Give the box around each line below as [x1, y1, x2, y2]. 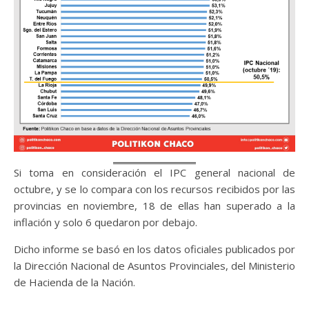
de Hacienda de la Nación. [14, 275, 135, 289]
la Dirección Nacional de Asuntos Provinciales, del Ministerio [14, 259, 295, 272]
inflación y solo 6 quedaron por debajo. [14, 215, 197, 229]
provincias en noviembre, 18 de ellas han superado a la [14, 199, 295, 212]
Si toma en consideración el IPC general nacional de [14, 166, 295, 179]
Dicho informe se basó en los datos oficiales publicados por [14, 242, 295, 256]
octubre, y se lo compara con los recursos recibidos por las [14, 182, 295, 196]
